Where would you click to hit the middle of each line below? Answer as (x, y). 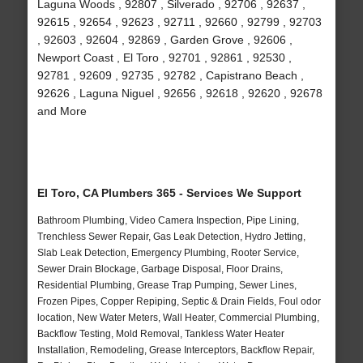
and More (62, 111)
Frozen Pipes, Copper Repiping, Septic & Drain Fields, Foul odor (179, 302)
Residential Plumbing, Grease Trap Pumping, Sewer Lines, (167, 286)
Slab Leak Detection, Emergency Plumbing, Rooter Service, (168, 253)
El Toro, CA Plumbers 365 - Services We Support (169, 193)
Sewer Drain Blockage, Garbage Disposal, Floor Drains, (160, 269)
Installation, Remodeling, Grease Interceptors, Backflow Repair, (175, 350)
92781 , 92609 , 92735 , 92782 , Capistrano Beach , (170, 76)
